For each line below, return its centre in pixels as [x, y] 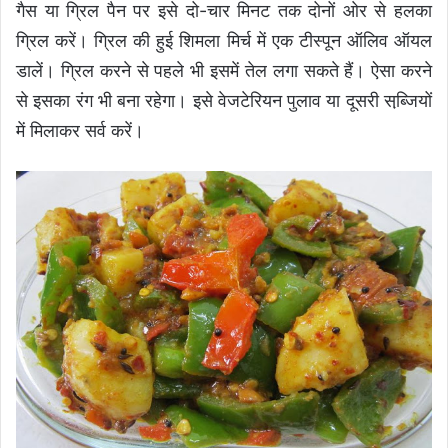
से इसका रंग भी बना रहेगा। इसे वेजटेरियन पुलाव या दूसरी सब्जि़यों [224, 100]
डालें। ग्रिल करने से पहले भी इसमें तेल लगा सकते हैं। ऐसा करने [224, 70]
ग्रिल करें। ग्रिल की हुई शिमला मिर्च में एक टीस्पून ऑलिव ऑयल [224, 40]
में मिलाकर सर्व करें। [80, 130]
